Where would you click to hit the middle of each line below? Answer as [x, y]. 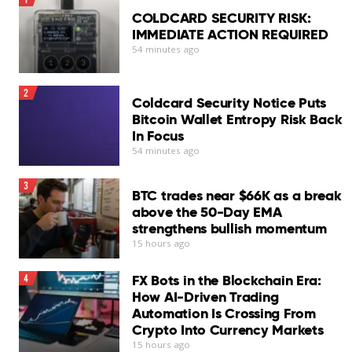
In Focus [158, 135]
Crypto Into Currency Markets [227, 329]
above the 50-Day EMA [207, 212]
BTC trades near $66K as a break [236, 196]
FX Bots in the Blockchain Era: [226, 280]
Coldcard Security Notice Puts [229, 102]
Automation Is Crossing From [224, 313]
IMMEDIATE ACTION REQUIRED [230, 34]
